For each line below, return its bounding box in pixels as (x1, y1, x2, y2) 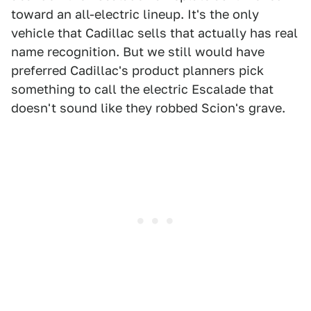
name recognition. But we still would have (11, 44, 264, 60)
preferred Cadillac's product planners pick (11, 63, 264, 78)
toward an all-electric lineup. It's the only (11, 7, 259, 22)
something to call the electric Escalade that (11, 82, 274, 97)
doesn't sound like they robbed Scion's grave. (11, 101, 285, 116)
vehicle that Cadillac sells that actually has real (11, 26, 298, 41)
